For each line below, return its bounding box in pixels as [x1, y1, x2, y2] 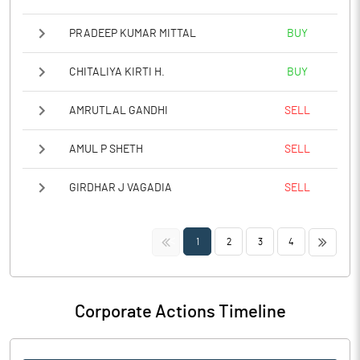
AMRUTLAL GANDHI [69, 104, 168, 117]
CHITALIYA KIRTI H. [69, 66, 165, 78]
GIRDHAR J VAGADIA [69, 182, 172, 194]
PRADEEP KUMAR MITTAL [69, 27, 196, 39]
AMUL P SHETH [69, 143, 143, 155]
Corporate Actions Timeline [74, 303, 286, 321]
